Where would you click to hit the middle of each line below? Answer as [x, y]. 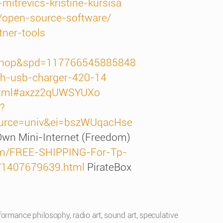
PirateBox [108, 167]
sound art [120, 215]
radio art [87, 215]
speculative [159, 215]
